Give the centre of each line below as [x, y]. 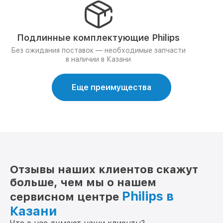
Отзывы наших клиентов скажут [104, 169]
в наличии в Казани [98, 59]
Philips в [148, 196]
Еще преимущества [111, 87]
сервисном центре [66, 197]
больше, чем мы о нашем [83, 182]
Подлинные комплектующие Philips [98, 38]
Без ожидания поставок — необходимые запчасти [98, 50]
